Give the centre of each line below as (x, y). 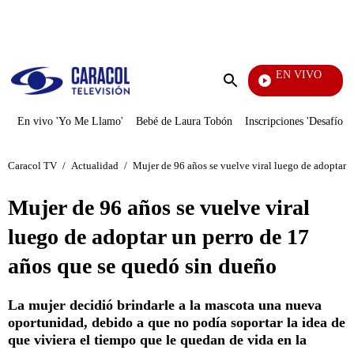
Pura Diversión (241, 88)
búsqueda (254, 110)
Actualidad (95, 165)
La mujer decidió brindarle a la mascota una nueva (165, 305)
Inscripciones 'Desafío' (295, 121)
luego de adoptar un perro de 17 (158, 237)
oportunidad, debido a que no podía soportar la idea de (177, 322)
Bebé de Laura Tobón (184, 121)
